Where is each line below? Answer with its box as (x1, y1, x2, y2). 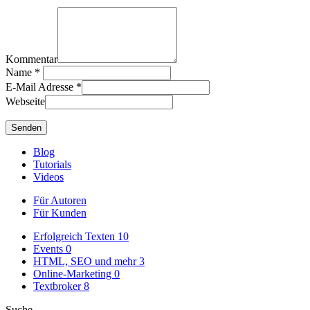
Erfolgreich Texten (33, 230, 118, 243)
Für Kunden (33, 207, 86, 219)
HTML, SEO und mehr (33, 255, 139, 268)
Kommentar (6, 53, 57, 66)
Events (33, 243, 66, 255)
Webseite (6, 95, 45, 108)
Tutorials (33, 158, 71, 171)
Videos (33, 171, 64, 183)
